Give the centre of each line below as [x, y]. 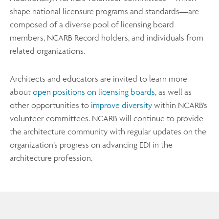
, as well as [173, 92]
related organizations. [47, 51]
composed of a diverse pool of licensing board [92, 24]
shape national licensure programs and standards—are [104, 11]
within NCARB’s [180, 105]
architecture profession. [51, 158]
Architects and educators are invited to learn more [99, 78]
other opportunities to [50, 105]
